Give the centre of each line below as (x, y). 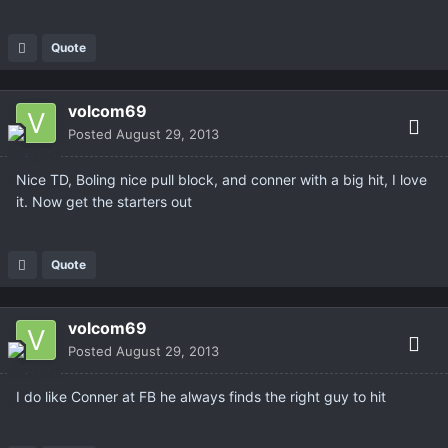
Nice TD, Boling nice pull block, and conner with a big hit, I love (221, 180)
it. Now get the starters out (104, 202)
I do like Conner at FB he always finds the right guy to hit (201, 397)
